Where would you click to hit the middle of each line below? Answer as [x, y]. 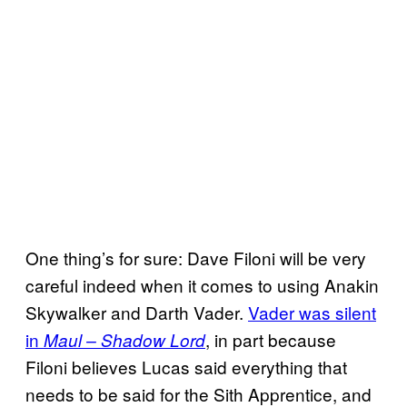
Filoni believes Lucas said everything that [186, 367]
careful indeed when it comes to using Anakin [202, 285]
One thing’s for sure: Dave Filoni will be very [196, 258]
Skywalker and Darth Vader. [137, 313]
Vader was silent [312, 313]
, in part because [271, 340]
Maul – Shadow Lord [124, 340]
